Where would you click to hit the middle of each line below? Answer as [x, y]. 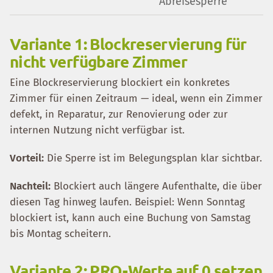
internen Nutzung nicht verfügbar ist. [97, 130]
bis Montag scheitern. [60, 234]
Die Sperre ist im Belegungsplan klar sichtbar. [153, 158]
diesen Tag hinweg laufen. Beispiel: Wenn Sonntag [127, 202]
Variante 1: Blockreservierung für [128, 44]
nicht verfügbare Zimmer [99, 61]
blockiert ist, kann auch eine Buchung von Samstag [130, 218]
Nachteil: [30, 186]
